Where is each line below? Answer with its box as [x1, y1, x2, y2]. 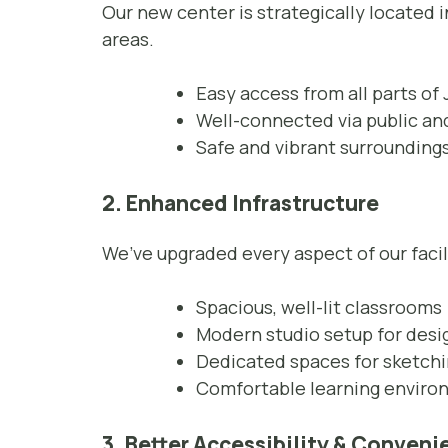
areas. [102, 27, 154, 52]
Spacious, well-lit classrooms [196, 295, 442, 320]
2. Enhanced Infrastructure [102, 189, 379, 218]
